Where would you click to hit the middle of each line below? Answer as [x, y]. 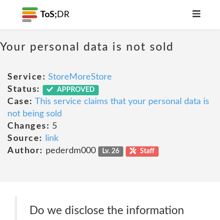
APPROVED [75, 90]
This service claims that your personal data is [122, 102]
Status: [24, 89]
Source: [25, 138]
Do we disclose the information [107, 210]
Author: [25, 151]
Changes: [28, 126]
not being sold [35, 114]
